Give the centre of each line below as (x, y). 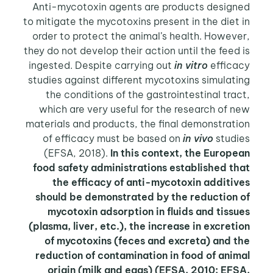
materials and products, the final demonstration (140, 123)
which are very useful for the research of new (147, 109)
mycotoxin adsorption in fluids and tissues (151, 211)
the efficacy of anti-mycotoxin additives (153, 182)
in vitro (193, 65)
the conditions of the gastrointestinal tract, (150, 94)
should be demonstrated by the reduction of (145, 197)
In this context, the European (182, 153)
